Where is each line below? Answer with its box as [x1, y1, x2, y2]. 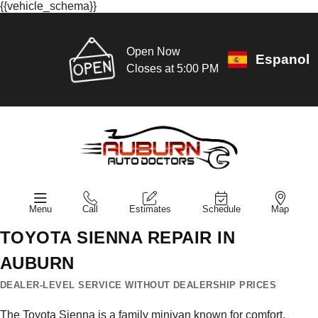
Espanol [255, 52, 309, 67]
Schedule [202, 203, 241, 214]
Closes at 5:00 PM [126, 62, 219, 75]
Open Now [126, 45, 180, 57]
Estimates [128, 203, 171, 214]
